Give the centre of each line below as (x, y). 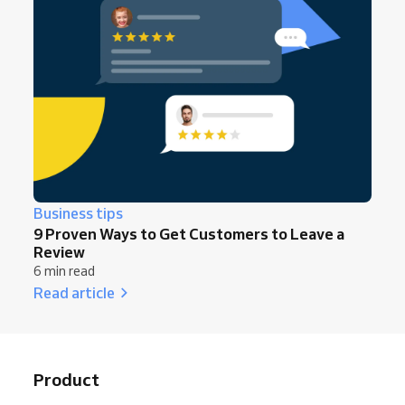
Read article (74, 292)
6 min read (64, 271)
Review (59, 251)
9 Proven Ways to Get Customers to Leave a (189, 233)
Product (66, 379)
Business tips (78, 213)
